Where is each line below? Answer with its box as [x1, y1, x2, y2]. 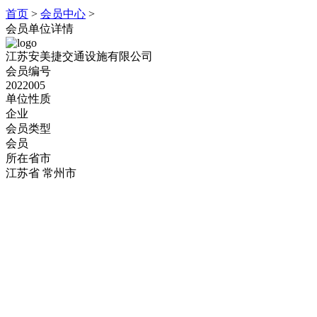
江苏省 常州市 [6, 166, 76, 179]
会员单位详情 [6, 22, 74, 35]
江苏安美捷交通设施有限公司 [6, 50, 153, 62]
